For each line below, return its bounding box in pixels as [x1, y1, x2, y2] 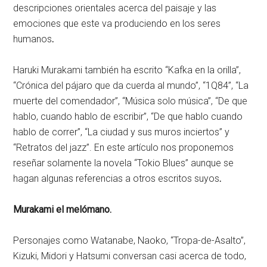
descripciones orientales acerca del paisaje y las [13, 2, 217, 14]
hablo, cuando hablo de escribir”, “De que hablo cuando [13, 111, 243, 122]
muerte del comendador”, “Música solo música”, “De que [13, 95, 248, 107]
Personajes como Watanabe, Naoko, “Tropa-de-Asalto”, [13, 235, 246, 246]
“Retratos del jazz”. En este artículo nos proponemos [13, 142, 234, 153]
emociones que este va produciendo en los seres [13, 18, 221, 29]
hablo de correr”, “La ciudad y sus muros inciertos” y [13, 126, 230, 138]
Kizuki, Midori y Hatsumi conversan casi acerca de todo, [13, 250, 247, 262]
